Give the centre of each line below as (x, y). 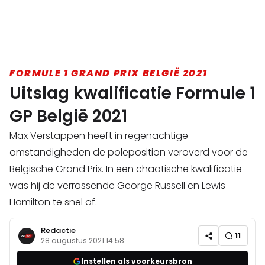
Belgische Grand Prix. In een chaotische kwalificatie (126, 169)
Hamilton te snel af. (53, 202)
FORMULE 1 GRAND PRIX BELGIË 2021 (109, 73)
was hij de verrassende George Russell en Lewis (117, 186)
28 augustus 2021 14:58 (83, 241)
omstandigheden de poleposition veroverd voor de (129, 153)
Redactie (58, 230)
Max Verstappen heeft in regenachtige (99, 136)
